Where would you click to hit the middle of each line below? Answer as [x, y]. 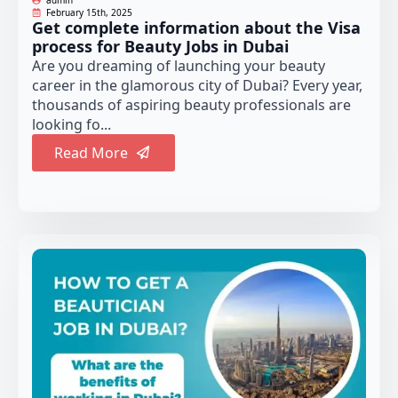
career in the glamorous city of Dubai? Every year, [197, 85]
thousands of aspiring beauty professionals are [191, 104]
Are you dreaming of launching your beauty [179, 65]
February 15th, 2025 [89, 12]
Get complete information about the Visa [196, 27]
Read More [91, 152]
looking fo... [72, 124]
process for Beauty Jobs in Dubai [160, 46]
